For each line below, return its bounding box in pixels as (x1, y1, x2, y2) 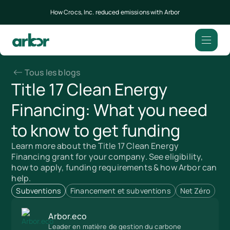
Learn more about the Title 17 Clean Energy (11, 140, 179, 151)
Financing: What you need (11, 98, 208, 121)
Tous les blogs (25, 66, 81, 78)
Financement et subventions (70, 185, 171, 196)
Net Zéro (180, 185, 210, 196)
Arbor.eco (48, 210, 87, 222)
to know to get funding (11, 119, 181, 142)
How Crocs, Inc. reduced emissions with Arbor (50, 8, 180, 17)
